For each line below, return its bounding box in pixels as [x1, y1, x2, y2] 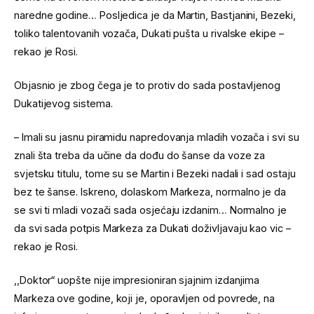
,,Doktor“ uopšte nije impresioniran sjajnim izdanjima [14, 274, 260, 287]
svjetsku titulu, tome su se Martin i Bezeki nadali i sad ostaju [14, 167, 296, 179]
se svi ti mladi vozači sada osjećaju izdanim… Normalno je [14, 203, 287, 216]
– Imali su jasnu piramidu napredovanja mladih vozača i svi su [14, 130, 299, 143]
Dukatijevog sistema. [14, 97, 113, 109]
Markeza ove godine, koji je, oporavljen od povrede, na [14, 292, 275, 305]
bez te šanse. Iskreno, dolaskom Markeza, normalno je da [14, 185, 287, 198]
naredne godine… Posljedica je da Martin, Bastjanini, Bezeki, [14, 8, 296, 21]
